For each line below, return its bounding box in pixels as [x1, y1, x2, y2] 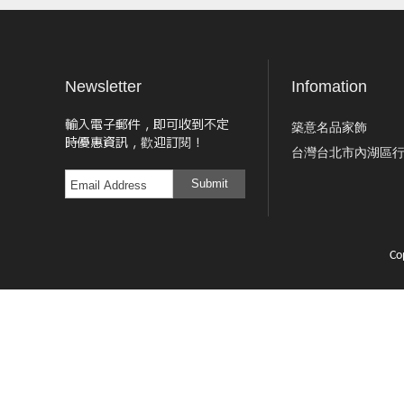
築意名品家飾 [291, 120, 367, 135]
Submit [191, 177, 228, 191]
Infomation [291, 78, 367, 96]
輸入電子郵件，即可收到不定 [65, 115, 229, 133]
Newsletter [65, 78, 142, 96]
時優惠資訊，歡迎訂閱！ [65, 133, 204, 151]
